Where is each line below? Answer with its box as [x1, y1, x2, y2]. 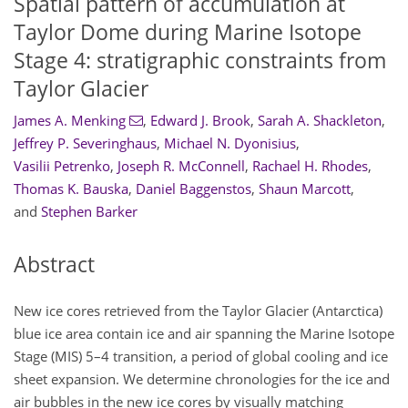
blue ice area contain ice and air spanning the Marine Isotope [14, 323, 394, 342]
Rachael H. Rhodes [252, 157, 368, 176]
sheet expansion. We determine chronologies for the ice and [14, 369, 390, 388]
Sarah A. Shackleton [257, 111, 382, 130]
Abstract [14, 250, 95, 280]
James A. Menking [14, 111, 126, 130]
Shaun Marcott [259, 179, 351, 199]
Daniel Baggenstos [136, 179, 251, 199]
